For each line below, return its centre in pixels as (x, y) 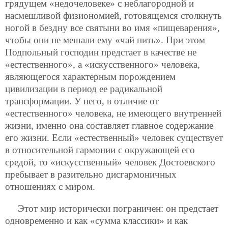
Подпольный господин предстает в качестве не (101, 52)
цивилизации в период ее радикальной (84, 89)
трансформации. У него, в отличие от (82, 101)
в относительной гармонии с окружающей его (100, 150)
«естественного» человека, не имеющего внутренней (113, 113)
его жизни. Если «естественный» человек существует (114, 138)
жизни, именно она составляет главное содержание (109, 126)
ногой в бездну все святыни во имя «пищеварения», (112, 28)
